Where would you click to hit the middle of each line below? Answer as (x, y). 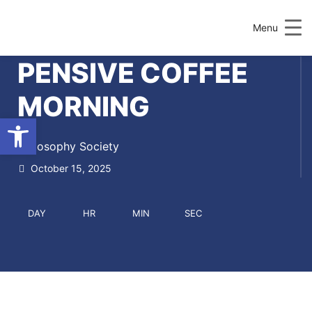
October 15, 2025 (70, 168)
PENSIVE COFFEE (133, 73)
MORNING (84, 106)
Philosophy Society (69, 146)
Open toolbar (76, 124)
